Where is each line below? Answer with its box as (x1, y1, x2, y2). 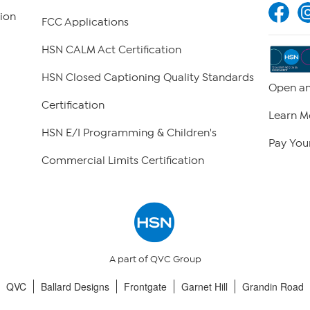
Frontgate (124, 280, 167, 294)
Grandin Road (242, 280, 304, 294)
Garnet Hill (181, 280, 228, 294)
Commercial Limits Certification (41, 154, 204, 167)
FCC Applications (41, 16, 129, 29)
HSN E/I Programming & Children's (41, 127, 217, 140)
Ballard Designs (41, 280, 109, 294)
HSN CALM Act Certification (41, 44, 181, 57)
